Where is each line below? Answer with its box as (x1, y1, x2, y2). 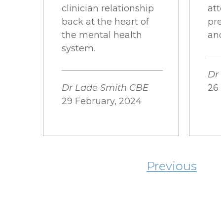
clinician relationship (62, 3, 154, 14)
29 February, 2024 (62, 96, 142, 107)
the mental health (62, 30, 142, 40)
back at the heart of (62, 16, 149, 27)
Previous (147, 159, 197, 173)
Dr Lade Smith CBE (62, 82, 148, 93)
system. (62, 43, 95, 54)
